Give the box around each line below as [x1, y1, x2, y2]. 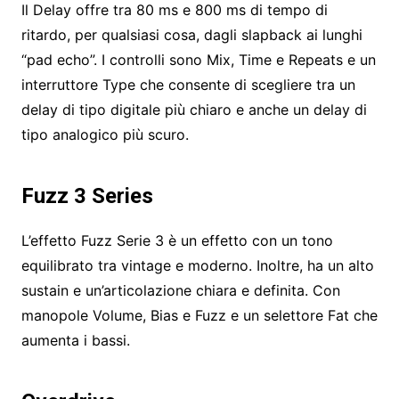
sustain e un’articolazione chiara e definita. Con [20, 281, 340, 300]
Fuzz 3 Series [20, 183, 153, 209]
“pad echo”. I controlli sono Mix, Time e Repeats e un [20, 51, 376, 69]
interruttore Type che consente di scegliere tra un [20, 76, 355, 94]
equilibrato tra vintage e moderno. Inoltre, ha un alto [20, 256, 374, 275]
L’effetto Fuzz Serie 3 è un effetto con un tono [20, 232, 333, 250]
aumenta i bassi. [20, 331, 130, 350]
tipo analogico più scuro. [20, 126, 189, 144]
